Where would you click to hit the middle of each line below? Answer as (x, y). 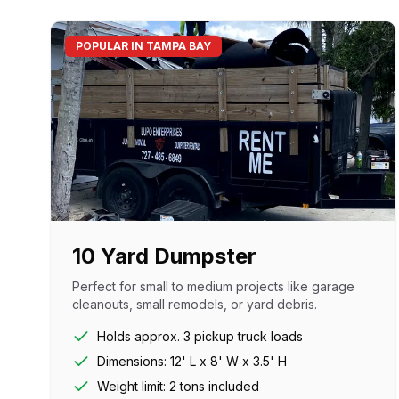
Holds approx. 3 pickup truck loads (200, 336)
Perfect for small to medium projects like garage (213, 286)
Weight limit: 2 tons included (178, 386)
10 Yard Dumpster (164, 256)
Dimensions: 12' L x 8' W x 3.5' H (192, 361)
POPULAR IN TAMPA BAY (143, 46)
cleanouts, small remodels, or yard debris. (195, 304)
